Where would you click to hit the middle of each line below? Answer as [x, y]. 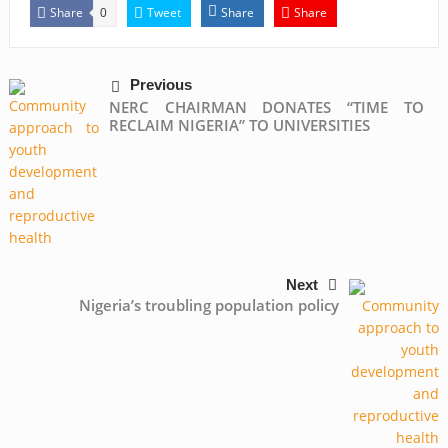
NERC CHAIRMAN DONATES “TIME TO [266, 106]
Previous [160, 84]
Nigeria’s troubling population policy [209, 304]
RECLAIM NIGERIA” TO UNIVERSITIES [239, 124]
